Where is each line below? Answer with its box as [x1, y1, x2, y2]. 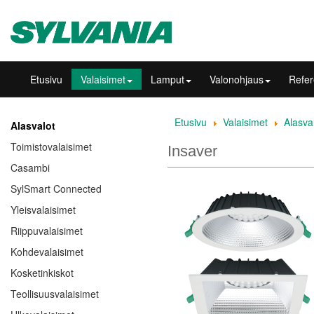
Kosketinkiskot [11, 266, 74, 280]
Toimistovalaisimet [11, 139, 92, 154]
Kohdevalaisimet [11, 245, 83, 259]
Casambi [11, 161, 50, 175]
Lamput [151, 72, 184, 87]
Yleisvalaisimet [11, 203, 76, 217]
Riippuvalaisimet [11, 224, 83, 238]
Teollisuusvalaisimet [11, 287, 99, 301]
